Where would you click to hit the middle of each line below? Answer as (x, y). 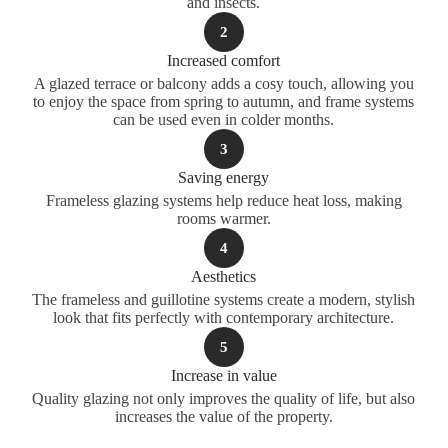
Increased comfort (224, 60)
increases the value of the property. (223, 416)
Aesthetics (224, 276)
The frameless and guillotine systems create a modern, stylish (224, 299)
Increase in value (223, 375)
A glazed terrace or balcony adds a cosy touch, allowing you (223, 83)
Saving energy (224, 177)
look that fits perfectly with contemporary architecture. (224, 317)
